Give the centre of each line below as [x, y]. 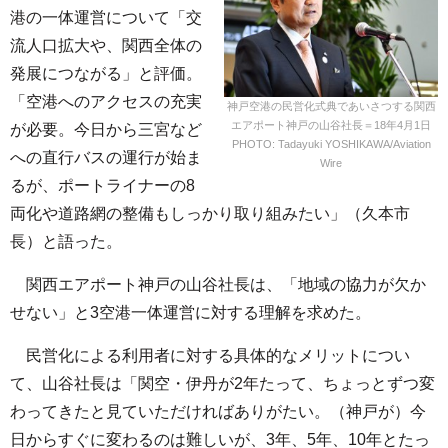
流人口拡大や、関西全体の [106, 46]
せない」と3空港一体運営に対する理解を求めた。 [190, 313]
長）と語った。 [66, 242]
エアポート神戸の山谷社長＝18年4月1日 [331, 124]
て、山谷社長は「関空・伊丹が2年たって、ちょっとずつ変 [222, 384]
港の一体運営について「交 [106, 18]
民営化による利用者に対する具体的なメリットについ [210, 356]
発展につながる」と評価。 [106, 74]
